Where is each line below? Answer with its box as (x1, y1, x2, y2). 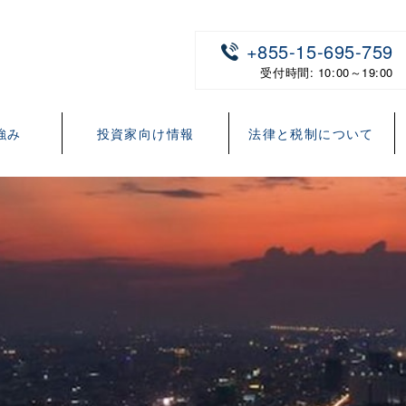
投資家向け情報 (96, 124, 195, 142)
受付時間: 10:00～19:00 (260, 63, 393, 81)
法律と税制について (248, 124, 374, 142)
